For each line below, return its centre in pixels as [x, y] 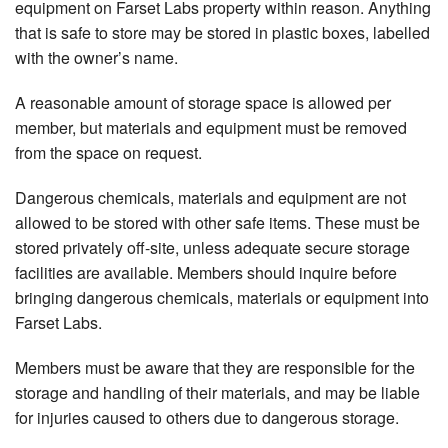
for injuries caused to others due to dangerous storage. [207, 418]
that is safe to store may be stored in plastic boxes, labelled [222, 33]
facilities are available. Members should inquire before [206, 273]
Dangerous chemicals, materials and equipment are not [210, 198]
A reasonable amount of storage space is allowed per [203, 103]
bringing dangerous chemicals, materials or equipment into [222, 298]
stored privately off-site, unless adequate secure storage [212, 248]
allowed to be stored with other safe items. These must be [217, 223]
